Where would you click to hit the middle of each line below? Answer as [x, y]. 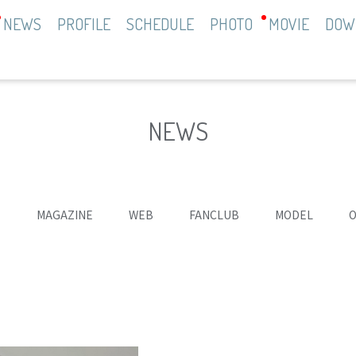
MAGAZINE [64, 215]
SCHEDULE [160, 24]
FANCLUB [214, 215]
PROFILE [84, 24]
